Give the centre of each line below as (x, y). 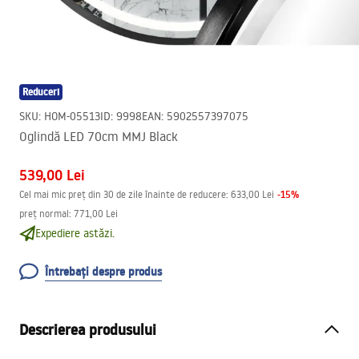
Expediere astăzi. (75, 233)
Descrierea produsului (88, 330)
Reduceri (41, 92)
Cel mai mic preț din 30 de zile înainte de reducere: (124, 194)
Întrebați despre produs (103, 272)
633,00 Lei (252, 194)
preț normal (44, 214)
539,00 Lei (52, 175)
